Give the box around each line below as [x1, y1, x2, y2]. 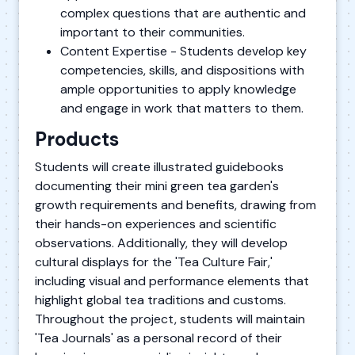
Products [35, 126, 119, 151]
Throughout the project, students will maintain [35, 310, 305, 327]
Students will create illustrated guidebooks [35, 158, 284, 175]
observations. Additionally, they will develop [35, 234, 288, 251]
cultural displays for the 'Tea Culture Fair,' [35, 253, 273, 270]
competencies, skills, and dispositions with [60, 61, 304, 78]
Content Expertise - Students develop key [60, 42, 307, 59]
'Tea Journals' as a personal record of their [35, 329, 282, 346]
